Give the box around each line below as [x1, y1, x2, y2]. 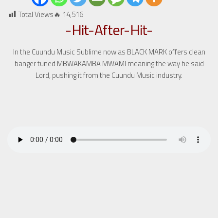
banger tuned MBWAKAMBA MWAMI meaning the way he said [14, 58, 204, 69]
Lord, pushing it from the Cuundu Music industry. [36, 70, 182, 81]
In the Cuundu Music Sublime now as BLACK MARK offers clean [13, 46, 205, 57]
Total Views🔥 [18, 9, 61, 20]
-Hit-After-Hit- [65, 18, 153, 41]
